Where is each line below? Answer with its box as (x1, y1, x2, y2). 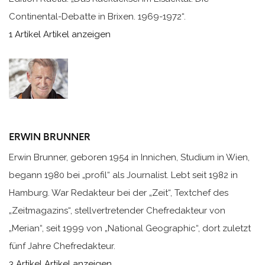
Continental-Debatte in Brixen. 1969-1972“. (9, 11, 186, 22)
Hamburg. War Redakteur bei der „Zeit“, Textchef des (9, 188, 228, 199)
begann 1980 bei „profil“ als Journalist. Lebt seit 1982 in (9, 170, 238, 181)
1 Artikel (9, 29, 41, 40)
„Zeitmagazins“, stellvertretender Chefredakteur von (9, 205, 225, 216)
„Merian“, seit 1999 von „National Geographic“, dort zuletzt (9, 223, 251, 234)
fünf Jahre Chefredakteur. (9, 241, 115, 252)
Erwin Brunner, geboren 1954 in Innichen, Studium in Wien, (9, 152, 250, 163)
